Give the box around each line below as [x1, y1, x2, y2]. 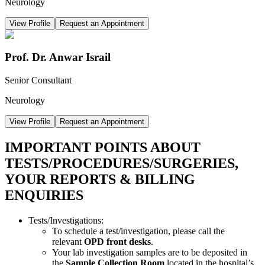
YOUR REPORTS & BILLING [5, 171, 195, 187]
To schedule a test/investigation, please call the [52, 225, 225, 236]
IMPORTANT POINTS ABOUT [5, 139, 201, 155]
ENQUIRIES [5, 187, 83, 203]
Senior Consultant [5, 75, 72, 85]
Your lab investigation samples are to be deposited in [52, 247, 247, 257]
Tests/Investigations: [28, 215, 104, 225]
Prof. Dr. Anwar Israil [5, 51, 111, 64]
